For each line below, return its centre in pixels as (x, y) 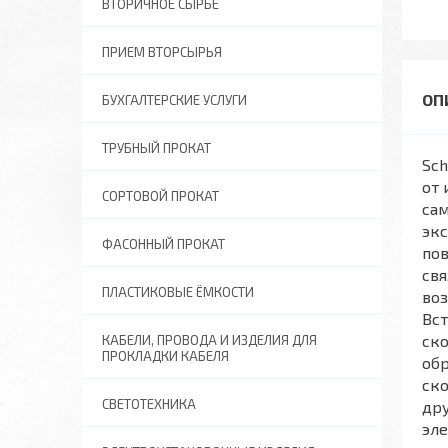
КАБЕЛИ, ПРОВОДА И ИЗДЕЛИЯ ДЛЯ (209, 340)
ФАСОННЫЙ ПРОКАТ (163, 244)
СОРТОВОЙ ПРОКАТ (160, 196)
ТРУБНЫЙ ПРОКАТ (156, 148)
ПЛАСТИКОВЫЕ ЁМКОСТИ (178, 292)
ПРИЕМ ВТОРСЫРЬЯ (162, 52)
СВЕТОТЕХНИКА (149, 404)
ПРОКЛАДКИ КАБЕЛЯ (165, 356)
